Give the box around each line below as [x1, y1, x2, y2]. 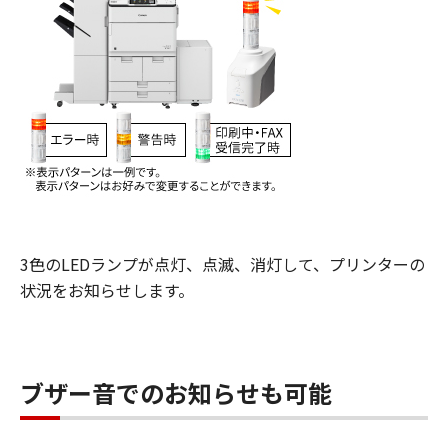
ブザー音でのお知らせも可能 [20, 375, 332, 410]
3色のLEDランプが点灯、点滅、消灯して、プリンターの [20, 252, 425, 276]
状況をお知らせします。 [20, 278, 194, 302]
